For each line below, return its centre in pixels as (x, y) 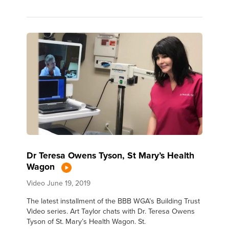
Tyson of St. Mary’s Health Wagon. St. (86, 221)
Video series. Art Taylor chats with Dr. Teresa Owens (111, 211)
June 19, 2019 (69, 183)
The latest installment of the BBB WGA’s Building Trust (113, 201)
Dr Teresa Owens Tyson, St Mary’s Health (111, 155)
